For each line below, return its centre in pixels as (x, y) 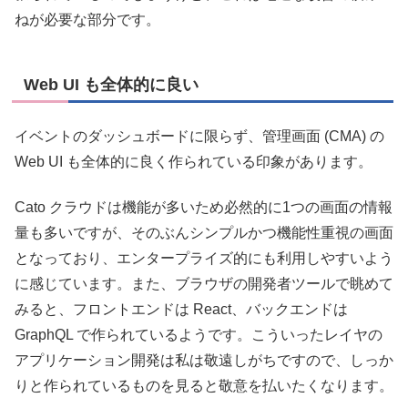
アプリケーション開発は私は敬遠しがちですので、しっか (204, 361)
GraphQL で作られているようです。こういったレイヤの (199, 335)
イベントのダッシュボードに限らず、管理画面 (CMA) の (199, 136)
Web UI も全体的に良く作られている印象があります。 (194, 161)
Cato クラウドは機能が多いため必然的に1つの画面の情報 (204, 208)
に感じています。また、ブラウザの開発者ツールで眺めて (204, 284)
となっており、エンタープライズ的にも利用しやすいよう (204, 259)
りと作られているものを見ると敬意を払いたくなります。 (204, 386)
